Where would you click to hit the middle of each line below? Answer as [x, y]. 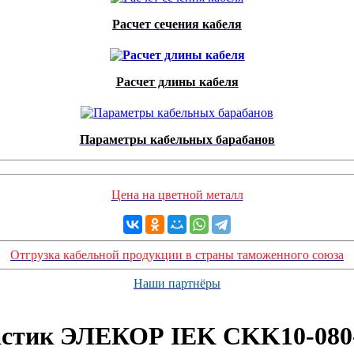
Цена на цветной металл [177, 195]
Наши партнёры [177, 283]
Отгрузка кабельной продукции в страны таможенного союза [177, 255]
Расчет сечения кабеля [177, 24]
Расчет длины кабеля [177, 82]
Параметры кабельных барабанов [177, 139]
